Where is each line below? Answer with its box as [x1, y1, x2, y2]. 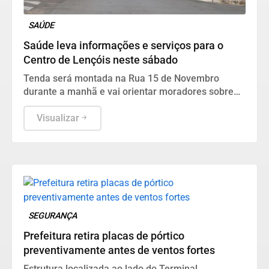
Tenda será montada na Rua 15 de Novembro [23, 72, 219, 84]
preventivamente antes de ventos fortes [23, 244, 215, 256]
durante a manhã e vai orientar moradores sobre [23, 85, 234, 97]
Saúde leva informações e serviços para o [23, 39, 223, 52]
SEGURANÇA [27, 210, 79, 221]
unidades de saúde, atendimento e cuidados [23, 98, 214, 110]
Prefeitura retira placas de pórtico [23, 229, 184, 242]
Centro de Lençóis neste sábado [23, 53, 178, 66]
